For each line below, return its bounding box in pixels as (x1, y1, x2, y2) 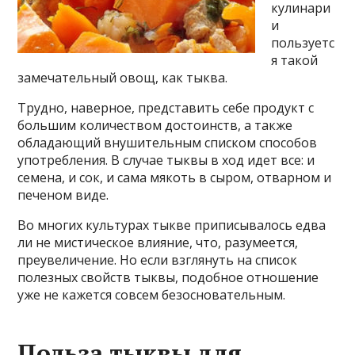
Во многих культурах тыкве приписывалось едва (17, 216, 326, 234)
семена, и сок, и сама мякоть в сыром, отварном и (17, 169, 332, 186)
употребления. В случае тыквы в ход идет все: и (17, 151, 315, 169)
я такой (271, 52, 319, 69)
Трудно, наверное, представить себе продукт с (17, 99, 315, 116)
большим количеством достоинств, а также (17, 116, 293, 134)
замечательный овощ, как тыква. (17, 69, 228, 86)
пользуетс (271, 34, 335, 52)
